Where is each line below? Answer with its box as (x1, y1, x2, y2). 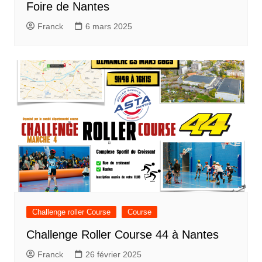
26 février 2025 (85, 250, 142, 259)
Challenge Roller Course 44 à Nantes (26, 228, 219, 241)
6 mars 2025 (85, 21, 132, 31)
